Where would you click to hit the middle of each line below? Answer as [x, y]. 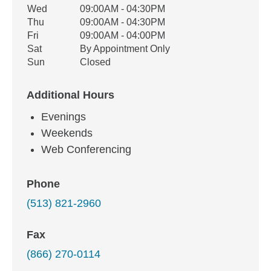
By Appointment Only [125, 49]
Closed [95, 62]
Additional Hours [70, 95]
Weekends [67, 133]
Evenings [64, 117]
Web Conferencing [86, 149]
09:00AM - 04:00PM [122, 35]
